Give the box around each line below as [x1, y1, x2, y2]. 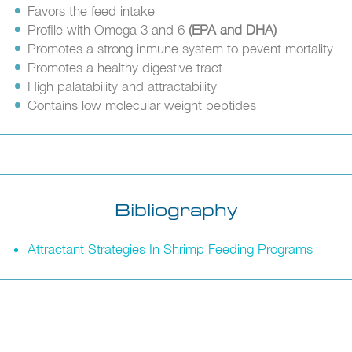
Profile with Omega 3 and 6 [27, 21, 189, 38]
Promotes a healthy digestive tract [27, 59, 222, 75]
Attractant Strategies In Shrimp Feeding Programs [27, 240, 313, 257]
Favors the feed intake [27, 2, 155, 19]
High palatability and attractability [27, 78, 217, 94]
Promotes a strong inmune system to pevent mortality [27, 40, 333, 57]
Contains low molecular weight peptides [27, 97, 256, 113]
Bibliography [115, 203, 237, 220]
